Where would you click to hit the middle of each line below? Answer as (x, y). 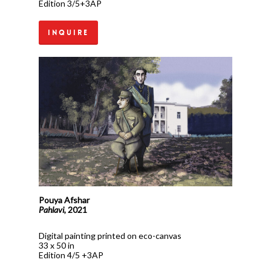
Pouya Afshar (64, 200)
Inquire (69, 33)
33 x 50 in (57, 246)
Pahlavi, (54, 210)
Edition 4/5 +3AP (71, 255)
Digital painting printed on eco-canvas (110, 236)
